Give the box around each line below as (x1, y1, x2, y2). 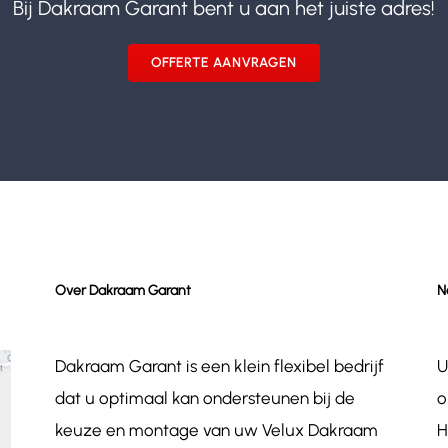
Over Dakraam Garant (54, 281, 191, 299)
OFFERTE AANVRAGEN (151, 55, 297, 71)
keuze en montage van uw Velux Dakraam (54, 419, 378, 440)
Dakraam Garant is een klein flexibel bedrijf (54, 355, 384, 376)
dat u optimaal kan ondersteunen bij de (54, 387, 355, 408)
